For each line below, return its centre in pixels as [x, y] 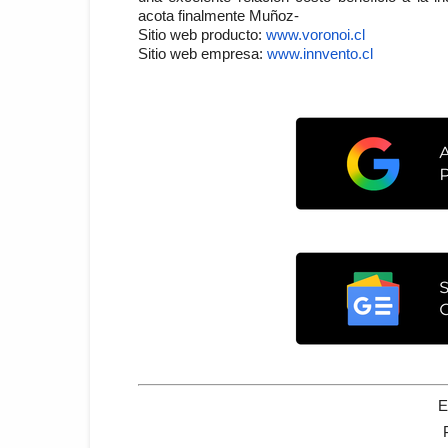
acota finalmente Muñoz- [218, 15]
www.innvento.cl [320, 53]
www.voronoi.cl [315, 34]
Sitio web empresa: [202, 53]
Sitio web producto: [202, 34]
